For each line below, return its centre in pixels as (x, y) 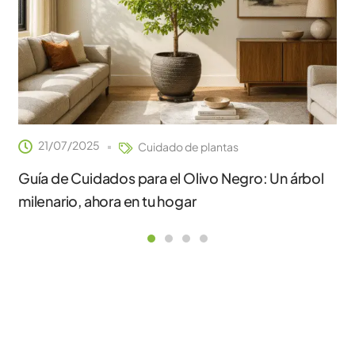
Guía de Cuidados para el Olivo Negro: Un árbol (171, 178)
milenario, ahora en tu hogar (107, 201)
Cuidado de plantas (188, 146)
